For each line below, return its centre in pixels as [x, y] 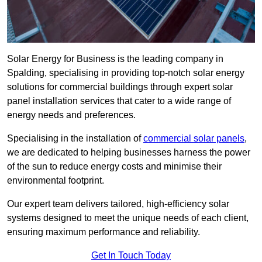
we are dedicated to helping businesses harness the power [129, 153]
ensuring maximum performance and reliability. [104, 232]
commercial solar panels [194, 139]
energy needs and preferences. [71, 115]
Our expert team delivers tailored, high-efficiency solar [118, 204]
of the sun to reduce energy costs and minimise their [114, 167]
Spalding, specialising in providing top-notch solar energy [126, 73]
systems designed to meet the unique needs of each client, [128, 218]
